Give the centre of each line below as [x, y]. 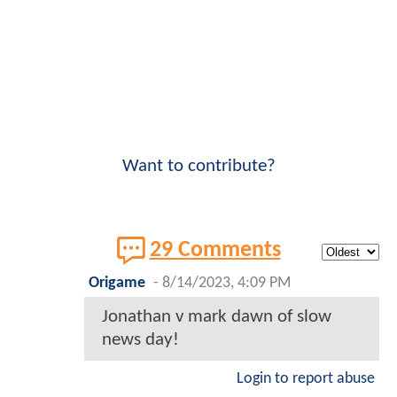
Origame [117, 284]
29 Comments [215, 251]
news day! [140, 340]
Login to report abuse [306, 379]
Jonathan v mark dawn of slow [217, 317]
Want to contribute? [198, 167]
